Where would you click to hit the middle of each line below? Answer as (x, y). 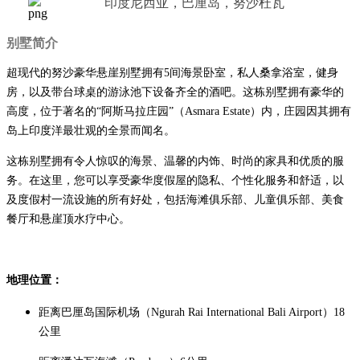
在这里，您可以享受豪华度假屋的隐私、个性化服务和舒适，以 (186, 180)
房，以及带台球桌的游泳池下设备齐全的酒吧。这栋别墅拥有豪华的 (175, 92)
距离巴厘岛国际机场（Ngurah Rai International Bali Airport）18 (192, 312)
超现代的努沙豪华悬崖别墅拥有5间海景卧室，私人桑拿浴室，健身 (172, 72)
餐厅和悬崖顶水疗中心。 (68, 219)
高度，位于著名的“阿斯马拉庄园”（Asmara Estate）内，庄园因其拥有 (179, 111)
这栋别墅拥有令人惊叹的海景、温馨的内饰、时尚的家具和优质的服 (175, 161)
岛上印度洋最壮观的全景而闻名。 (91, 130)
